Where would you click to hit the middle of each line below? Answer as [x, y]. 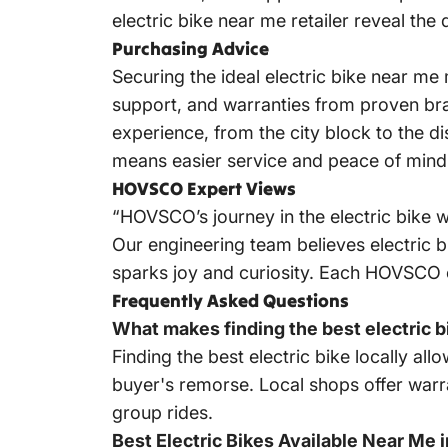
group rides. [162, 413]
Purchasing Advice [190, 49]
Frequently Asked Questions [230, 301]
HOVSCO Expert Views [204, 189]
